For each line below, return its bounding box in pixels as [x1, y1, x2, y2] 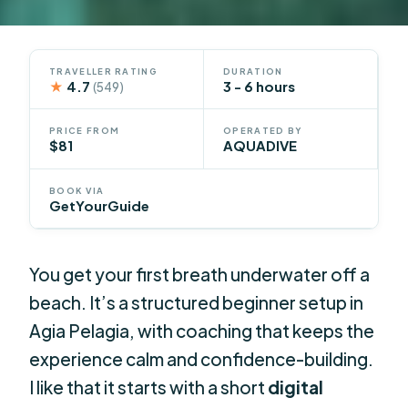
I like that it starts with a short [29, 375, 269, 398]
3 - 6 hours [223, 77, 295, 95]
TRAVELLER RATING [49, 65, 158, 76]
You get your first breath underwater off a [29, 262, 371, 285]
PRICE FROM [49, 125, 120, 137]
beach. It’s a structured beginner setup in [29, 291, 364, 313]
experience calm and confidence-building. [29, 347, 374, 370]
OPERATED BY [223, 125, 302, 137]
